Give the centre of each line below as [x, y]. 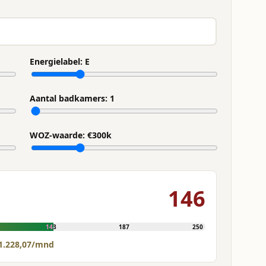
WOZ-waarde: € [61, 135]
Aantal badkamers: [70, 98]
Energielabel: [57, 61]
